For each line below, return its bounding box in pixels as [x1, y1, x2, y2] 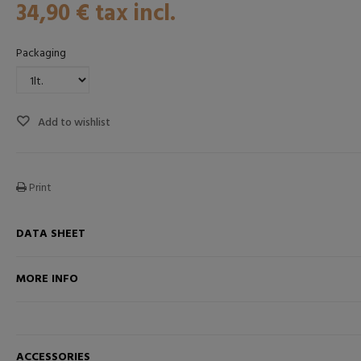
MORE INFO [15, 270, 78, 289]
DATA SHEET [15, 225, 85, 244]
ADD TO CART [160, 265, 226, 282]
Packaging [15, 44, 68, 64]
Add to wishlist [35, 114, 110, 133]
